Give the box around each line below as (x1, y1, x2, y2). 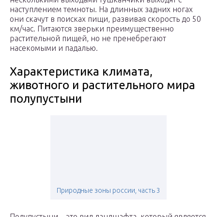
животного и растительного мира (10, 78, 195, 92)
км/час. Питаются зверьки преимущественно (10, 24, 174, 33)
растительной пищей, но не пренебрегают (10, 34, 166, 43)
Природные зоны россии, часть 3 (57, 186, 160, 195)
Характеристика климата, (10, 65, 153, 78)
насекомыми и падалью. (10, 44, 98, 53)
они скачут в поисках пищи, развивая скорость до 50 (10, 15, 201, 24)
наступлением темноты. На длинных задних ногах (10, 5, 193, 14)
